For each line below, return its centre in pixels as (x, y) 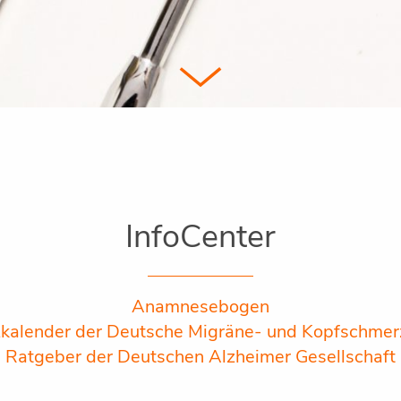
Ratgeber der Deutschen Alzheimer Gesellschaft (200, 356)
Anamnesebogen (200, 306)
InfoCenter (200, 236)
